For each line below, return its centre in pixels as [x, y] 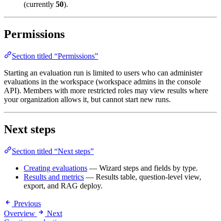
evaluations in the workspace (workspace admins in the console [102, 82]
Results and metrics [54, 177]
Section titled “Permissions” [55, 56]
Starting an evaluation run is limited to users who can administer [103, 73]
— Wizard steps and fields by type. [143, 168]
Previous [27, 203]
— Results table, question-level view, [143, 177]
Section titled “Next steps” [53, 151]
